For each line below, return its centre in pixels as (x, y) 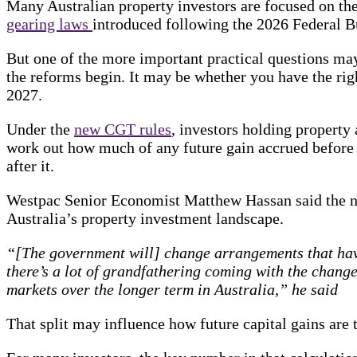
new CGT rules (123, 129)
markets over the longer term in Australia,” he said (172, 289)
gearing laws (49, 24)
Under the (40, 129)
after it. (30, 165)
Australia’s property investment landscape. (145, 218)
